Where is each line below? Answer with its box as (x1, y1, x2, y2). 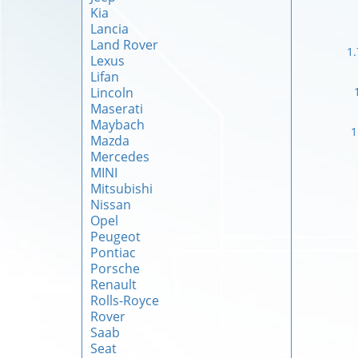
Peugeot (90, 228, 141, 245)
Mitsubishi (90, 180, 153, 197)
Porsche (90, 260, 140, 277)
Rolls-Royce (90, 292, 159, 309)
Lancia (90, 20, 129, 38)
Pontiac (90, 244, 136, 261)
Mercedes (90, 148, 149, 165)
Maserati (90, 100, 143, 117)
